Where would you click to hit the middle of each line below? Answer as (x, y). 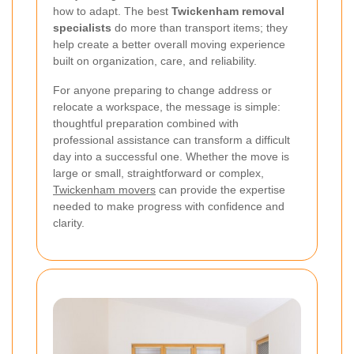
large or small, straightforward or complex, (158, 173)
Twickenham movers (104, 190)
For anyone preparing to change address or (162, 90)
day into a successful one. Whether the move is (171, 157)
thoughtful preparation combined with (146, 124)
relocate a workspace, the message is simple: (167, 107)
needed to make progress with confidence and (169, 207)
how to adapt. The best (112, 11)
